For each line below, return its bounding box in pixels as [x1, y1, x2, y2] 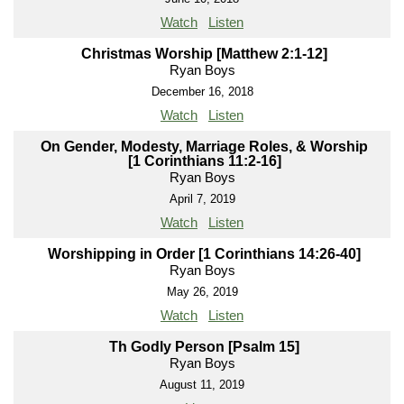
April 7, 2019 [169, 192, 235, 207]
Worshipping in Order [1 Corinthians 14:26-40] [48, 246, 361, 262]
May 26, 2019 [166, 285, 238, 299]
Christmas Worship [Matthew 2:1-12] [81, 46, 327, 62]
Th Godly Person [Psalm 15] [109, 339, 299, 355]
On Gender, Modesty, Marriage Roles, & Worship [41, 139, 368, 155]
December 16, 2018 [151, 85, 253, 99]
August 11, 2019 [160, 378, 244, 392]
